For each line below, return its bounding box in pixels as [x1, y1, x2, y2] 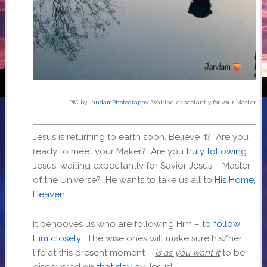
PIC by [69, 99, 89, 106]
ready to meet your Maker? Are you [32, 145, 186, 157]
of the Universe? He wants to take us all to [32, 174, 215, 185]
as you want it [163, 247, 220, 258]
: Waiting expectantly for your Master [148, 99, 257, 106]
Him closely [32, 232, 80, 244]
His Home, [214, 174, 256, 185]
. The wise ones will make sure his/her [80, 232, 242, 244]
